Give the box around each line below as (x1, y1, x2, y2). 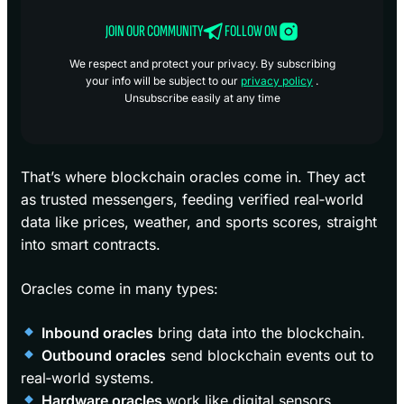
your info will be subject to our (86, 73, 241, 87)
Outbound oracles (41, 345, 167, 364)
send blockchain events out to (166, 345, 375, 364)
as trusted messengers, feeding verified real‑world (21, 189, 363, 208)
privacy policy (241, 73, 313, 87)
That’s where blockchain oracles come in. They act (21, 167, 365, 186)
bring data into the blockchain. (153, 323, 366, 342)
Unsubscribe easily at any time (124, 90, 280, 105)
